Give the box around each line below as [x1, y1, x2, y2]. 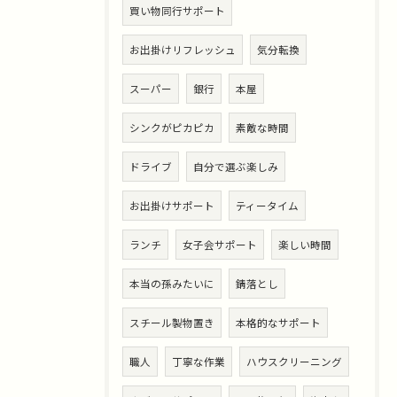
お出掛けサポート [129, 198, 214, 213]
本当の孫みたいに [129, 276, 214, 291]
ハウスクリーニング [246, 354, 342, 369]
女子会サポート [183, 237, 257, 252]
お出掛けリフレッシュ [129, 43, 236, 57]
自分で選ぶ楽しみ [193, 160, 278, 174]
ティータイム [236, 198, 299, 213]
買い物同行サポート [129, 4, 225, 18]
